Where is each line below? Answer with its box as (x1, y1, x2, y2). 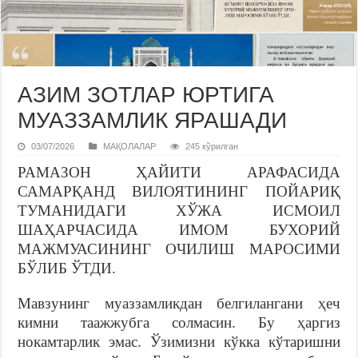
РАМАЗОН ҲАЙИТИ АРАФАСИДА (18, 163, 340, 181)
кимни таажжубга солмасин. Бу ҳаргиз (18, 313, 340, 331)
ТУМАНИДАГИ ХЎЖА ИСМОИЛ (18, 201, 340, 219)
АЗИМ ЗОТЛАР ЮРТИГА (18, 82, 275, 107)
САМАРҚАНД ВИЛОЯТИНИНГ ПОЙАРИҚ (18, 182, 340, 200)
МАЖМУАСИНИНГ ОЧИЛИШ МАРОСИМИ (18, 240, 340, 257)
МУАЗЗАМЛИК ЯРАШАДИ (18, 107, 288, 133)
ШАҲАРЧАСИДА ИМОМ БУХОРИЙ (18, 221, 340, 238)
